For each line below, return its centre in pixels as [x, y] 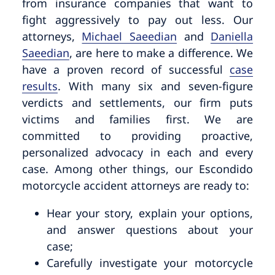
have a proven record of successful [126, 70]
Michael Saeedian [129, 37]
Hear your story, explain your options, [150, 213]
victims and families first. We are [137, 119]
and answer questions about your [150, 230]
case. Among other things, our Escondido [137, 169]
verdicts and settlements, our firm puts [137, 103]
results [40, 86]
